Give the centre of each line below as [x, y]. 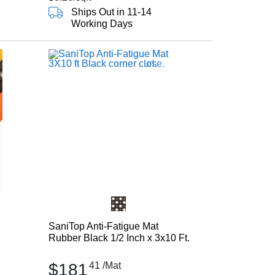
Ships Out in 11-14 [111, 12]
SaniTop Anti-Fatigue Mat [103, 226]
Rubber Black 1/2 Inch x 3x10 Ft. [119, 238]
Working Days [102, 24]
